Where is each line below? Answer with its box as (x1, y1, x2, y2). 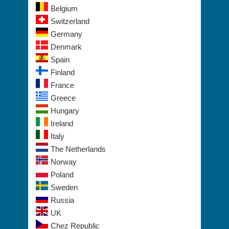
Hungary (51, 106, 79, 116)
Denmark (51, 42, 82, 52)
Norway (51, 157, 77, 167)
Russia (51, 196, 74, 205)
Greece (51, 94, 76, 103)
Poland (51, 170, 74, 179)
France (51, 81, 74, 90)
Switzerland (51, 17, 89, 26)
